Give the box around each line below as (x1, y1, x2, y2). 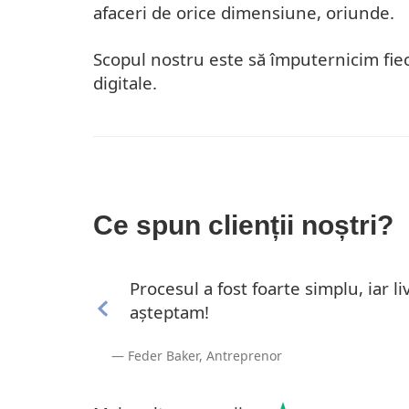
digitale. (93, 70, 157, 94)
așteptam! (130, 299, 209, 323)
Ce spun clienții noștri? (93, 209, 393, 240)
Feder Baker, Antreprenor (128, 346, 282, 364)
